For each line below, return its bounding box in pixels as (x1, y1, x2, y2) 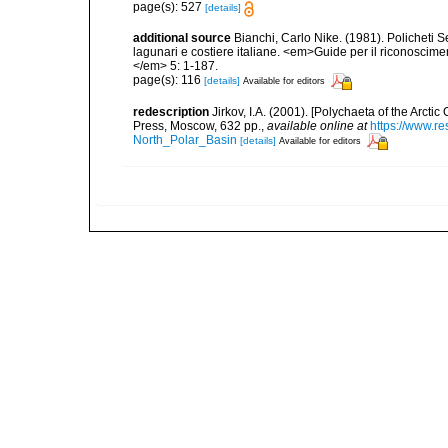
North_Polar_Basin (133, 133, 237, 148)
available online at (267, 118, 367, 133)
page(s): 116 (133, 73, 204, 88)
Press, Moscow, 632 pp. (133, 118, 261, 133)
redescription (133, 104, 209, 119)
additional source (133, 30, 231, 45)
